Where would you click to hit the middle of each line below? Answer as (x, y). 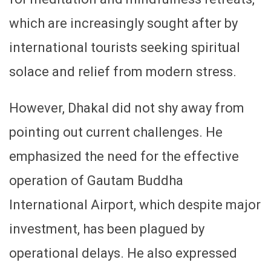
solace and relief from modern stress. (123, 71)
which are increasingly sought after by (123, 23)
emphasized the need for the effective (124, 156)
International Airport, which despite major (135, 204)
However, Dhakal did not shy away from (127, 108)
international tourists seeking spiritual (125, 47)
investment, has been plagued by (107, 229)
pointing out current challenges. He (116, 132)
